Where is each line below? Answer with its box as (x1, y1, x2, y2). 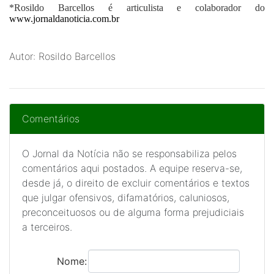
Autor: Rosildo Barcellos (9, 50, 116, 62)
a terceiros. (22, 221, 72, 233)
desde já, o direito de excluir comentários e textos (22, 177, 250, 189)
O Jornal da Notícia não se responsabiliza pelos (22, 147, 237, 160)
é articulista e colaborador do (94, 2, 265, 13)
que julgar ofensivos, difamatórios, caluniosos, (22, 191, 229, 204)
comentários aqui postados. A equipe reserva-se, (22, 162, 242, 174)
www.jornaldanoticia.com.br (9, 13, 119, 24)
